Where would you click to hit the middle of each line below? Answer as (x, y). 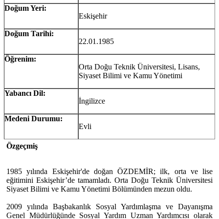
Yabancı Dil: (25, 93)
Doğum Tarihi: (29, 33)
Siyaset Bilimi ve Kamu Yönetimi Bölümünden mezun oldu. (99, 189)
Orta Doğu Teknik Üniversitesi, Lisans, (139, 66)
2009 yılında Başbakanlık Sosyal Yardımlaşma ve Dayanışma (109, 206)
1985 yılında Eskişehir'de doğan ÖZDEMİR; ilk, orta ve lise (109, 171)
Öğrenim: (20, 59)
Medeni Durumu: (33, 118)
